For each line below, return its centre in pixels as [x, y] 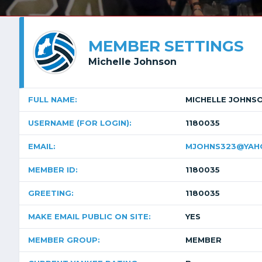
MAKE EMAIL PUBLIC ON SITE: [89, 216]
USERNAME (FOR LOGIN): [80, 123]
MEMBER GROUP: [64, 240]
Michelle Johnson [132, 62]
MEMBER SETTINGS [166, 46]
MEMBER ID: [53, 170]
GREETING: [51, 193]
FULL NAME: [53, 99]
